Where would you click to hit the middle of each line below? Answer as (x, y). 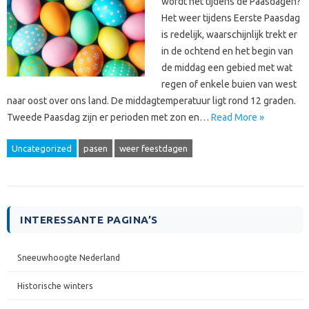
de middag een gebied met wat (227, 68)
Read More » (238, 117)
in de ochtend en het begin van (227, 51)
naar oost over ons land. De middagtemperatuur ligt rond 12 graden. (151, 101)
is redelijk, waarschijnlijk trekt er (229, 34)
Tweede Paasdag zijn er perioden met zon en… (109, 117)
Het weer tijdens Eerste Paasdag (231, 18)
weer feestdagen (153, 148)
